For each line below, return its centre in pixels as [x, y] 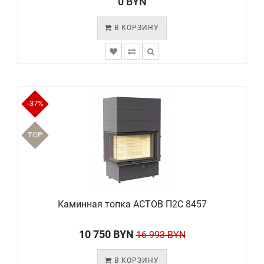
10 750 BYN [106, 234]
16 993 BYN [161, 235]
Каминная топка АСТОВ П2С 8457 [132, 204]
